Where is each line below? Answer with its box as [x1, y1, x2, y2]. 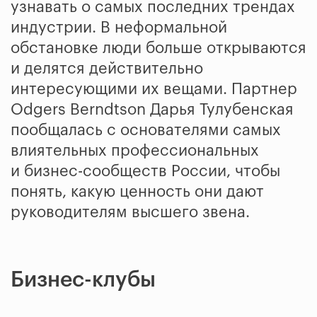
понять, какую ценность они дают [11, 183, 264, 200]
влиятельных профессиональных [11, 142, 259, 158]
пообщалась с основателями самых [11, 122, 281, 138]
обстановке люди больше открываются [11, 40, 306, 56]
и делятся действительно [11, 60, 203, 76]
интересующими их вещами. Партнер [11, 81, 297, 97]
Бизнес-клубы [11, 268, 156, 290]
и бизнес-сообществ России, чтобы [11, 163, 280, 179]
